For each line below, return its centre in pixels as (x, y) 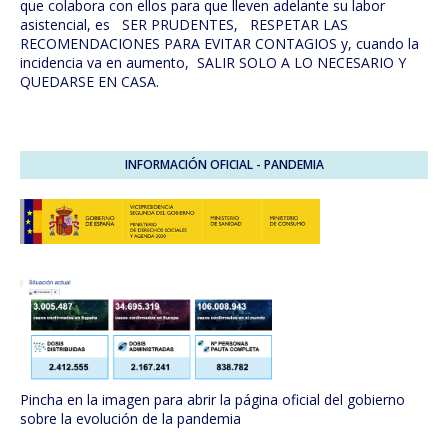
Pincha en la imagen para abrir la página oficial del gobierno (212, 400)
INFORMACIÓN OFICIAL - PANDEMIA (224, 165)
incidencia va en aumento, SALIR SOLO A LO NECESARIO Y (213, 63)
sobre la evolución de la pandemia (130, 419)
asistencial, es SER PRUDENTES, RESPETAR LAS (184, 25)
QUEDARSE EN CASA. (89, 82)
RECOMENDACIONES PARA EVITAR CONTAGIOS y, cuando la (219, 44)
